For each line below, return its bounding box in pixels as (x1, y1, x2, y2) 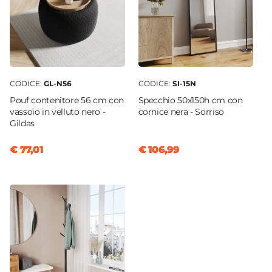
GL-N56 (44, 79, 72, 89)
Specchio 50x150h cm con (138, 95, 243, 106)
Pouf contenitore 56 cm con (10, 95, 124, 106)
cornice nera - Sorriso (138, 106, 224, 118)
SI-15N (172, 79, 196, 89)
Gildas (10, 118, 35, 129)
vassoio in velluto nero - (10, 106, 106, 118)
